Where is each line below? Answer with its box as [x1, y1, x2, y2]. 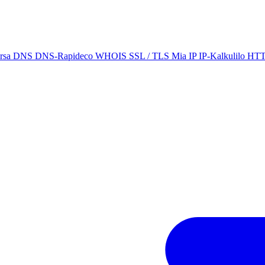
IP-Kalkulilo [199, 51, 247, 61]
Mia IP [172, 51, 199, 61]
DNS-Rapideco [35, 51, 95, 61]
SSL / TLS [129, 51, 172, 61]
